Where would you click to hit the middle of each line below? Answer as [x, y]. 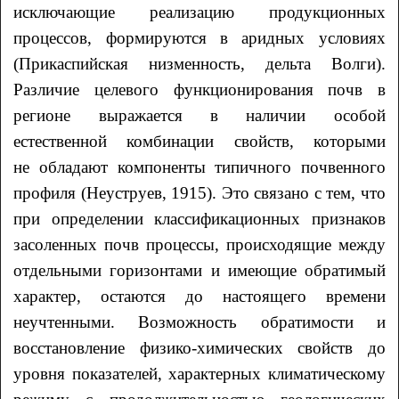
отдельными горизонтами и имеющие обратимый [199, 270]
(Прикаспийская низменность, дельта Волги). [199, 63]
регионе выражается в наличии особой [199, 115]
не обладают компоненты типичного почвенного [199, 167]
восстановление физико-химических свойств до [199, 347]
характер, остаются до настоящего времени [199, 296]
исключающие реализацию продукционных [199, 12]
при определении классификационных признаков [199, 218]
